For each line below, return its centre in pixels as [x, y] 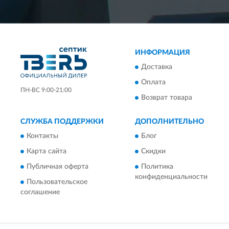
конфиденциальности [171, 177]
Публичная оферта [58, 167]
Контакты [42, 136]
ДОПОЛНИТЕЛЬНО [169, 122]
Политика [157, 167]
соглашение [40, 192]
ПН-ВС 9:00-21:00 [46, 90]
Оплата [153, 83]
